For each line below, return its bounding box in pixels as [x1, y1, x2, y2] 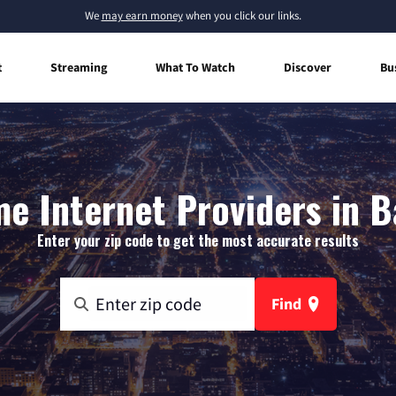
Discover [284, 58, 331, 75]
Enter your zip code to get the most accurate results [37, 229, 359, 251]
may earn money [101, 8, 183, 23]
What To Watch [156, 58, 235, 75]
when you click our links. [182, 8, 301, 23]
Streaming [50, 58, 107, 75]
